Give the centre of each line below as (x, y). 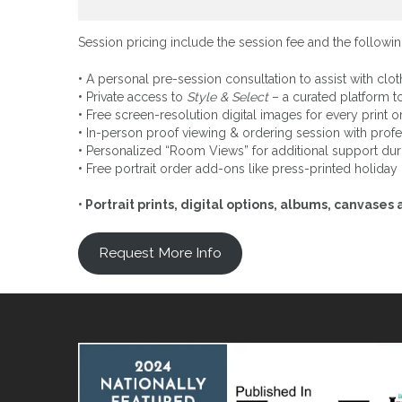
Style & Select (227, 96)
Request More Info (160, 253)
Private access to (135, 96)
